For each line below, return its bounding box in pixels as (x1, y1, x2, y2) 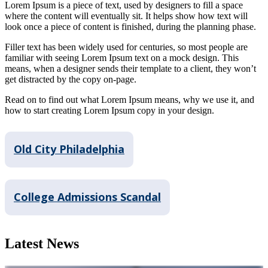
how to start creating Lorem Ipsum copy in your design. (5, 105, 214, 115)
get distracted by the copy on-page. (5, 74, 136, 84)
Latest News (5, 235, 79, 251)
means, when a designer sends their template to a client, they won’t (5, 63, 256, 74)
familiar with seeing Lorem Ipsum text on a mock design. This (5, 52, 239, 63)
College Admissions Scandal (14, 190, 161, 205)
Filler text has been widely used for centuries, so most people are (5, 41, 248, 52)
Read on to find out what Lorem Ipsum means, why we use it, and (5, 94, 254, 105)
